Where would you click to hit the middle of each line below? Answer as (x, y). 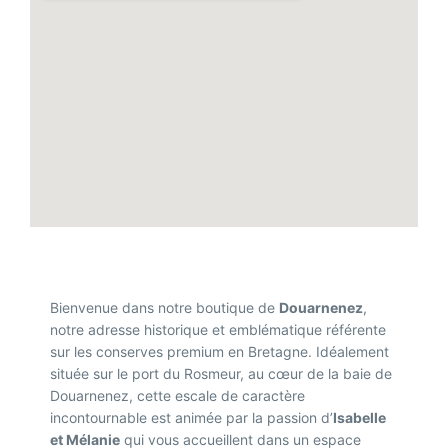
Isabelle (359, 417)
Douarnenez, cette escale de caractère (177, 395)
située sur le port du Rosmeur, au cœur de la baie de (221, 373)
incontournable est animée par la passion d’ (191, 417)
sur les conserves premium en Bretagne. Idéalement (219, 351)
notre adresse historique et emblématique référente (218, 329)
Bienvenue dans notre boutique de (164, 307)
